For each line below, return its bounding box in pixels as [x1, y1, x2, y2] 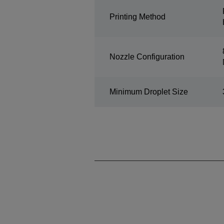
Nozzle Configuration [109, 52, 184, 61]
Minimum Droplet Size [109, 87, 188, 96]
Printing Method [109, 12, 165, 21]
